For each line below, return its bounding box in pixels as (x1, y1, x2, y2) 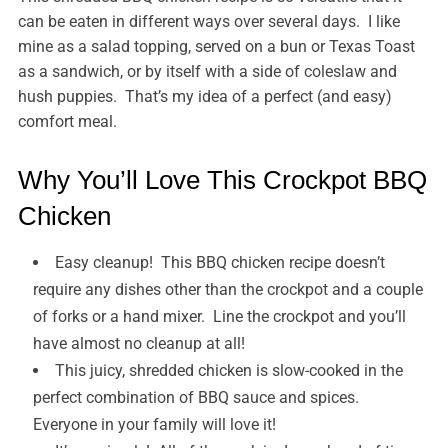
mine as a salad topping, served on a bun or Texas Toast (17, 37, 415, 57)
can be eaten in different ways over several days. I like (17, 12, 400, 32)
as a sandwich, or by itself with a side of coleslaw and (17, 62, 397, 82)
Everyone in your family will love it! (32, 415, 276, 435)
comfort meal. (17, 112, 117, 132)
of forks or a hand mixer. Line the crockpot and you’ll (32, 307, 406, 327)
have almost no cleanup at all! (32, 334, 245, 354)
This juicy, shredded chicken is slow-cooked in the (54, 361, 403, 381)
